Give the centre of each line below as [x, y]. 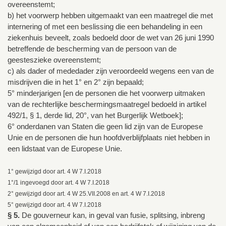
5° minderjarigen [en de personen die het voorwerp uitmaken [106, 93]
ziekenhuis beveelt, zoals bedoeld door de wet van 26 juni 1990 [111, 38]
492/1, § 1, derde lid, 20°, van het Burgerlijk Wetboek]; [95, 116]
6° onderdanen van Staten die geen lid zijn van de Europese [105, 127]
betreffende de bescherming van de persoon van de [92, 49]
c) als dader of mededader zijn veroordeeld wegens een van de [111, 71]
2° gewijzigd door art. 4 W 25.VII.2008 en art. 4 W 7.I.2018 [86, 194]
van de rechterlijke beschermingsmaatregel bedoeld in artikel [107, 104]
